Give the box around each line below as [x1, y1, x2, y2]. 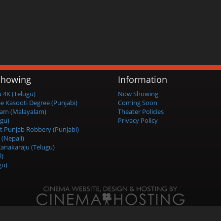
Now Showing [118, 89, 158, 98]
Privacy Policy [118, 116, 158, 125]
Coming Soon [118, 98, 157, 107]
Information [118, 74, 167, 85]
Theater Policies [118, 107, 164, 116]
